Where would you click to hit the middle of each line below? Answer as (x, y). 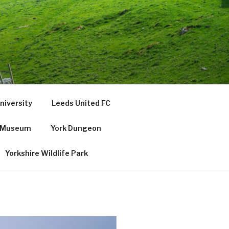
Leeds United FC (81, 103)
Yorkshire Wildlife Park (46, 153)
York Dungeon (76, 128)
